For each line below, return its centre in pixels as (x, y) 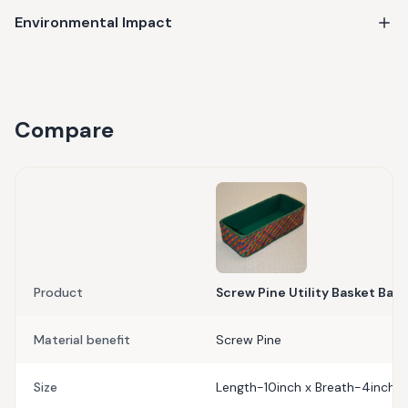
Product (58, 292)
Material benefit (82, 340)
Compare (64, 130)
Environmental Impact (93, 22)
